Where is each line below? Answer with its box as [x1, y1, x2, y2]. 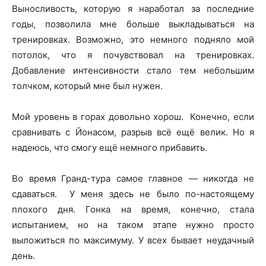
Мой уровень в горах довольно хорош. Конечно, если [12, 110, 254, 122]
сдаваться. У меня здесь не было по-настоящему [12, 188, 254, 199]
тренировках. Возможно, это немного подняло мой [12, 33, 254, 45]
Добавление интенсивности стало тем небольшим [12, 64, 254, 76]
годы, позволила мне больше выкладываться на [12, 18, 254, 30]
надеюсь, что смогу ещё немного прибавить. [12, 141, 207, 153]
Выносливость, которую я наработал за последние [12, 2, 254, 14]
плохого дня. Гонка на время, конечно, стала [12, 203, 254, 215]
